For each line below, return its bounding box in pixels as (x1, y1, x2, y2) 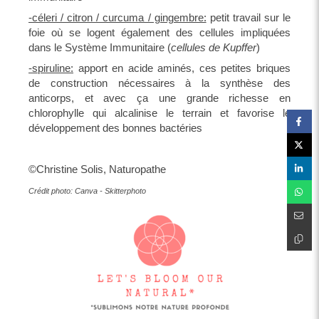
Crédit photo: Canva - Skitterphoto (28, 187, 146, 195)
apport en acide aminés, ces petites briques (73, 62, 291, 74)
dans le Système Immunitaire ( (28, 41, 171, 53)
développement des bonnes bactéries (28, 122, 202, 134)
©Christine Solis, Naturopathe (28, 163, 166, 175)
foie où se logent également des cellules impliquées (28, 26, 291, 38)
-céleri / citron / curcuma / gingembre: (28, 11, 206, 23)
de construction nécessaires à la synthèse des (28, 77, 291, 89)
